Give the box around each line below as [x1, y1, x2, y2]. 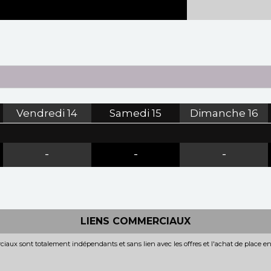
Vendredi [16, 106, 65, 119]
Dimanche [189, 106, 246, 119]
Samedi [109, 106, 149, 119]
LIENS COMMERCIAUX [80, 215, 191, 227]
